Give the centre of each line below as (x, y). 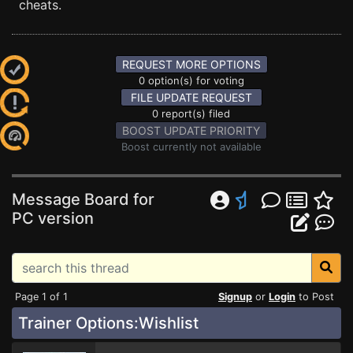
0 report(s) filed (191, 113)
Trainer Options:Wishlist (108, 323)
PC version (53, 218)
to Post (315, 297)
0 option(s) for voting (191, 80)
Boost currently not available (191, 147)
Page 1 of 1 (41, 297)
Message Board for (83, 199)
